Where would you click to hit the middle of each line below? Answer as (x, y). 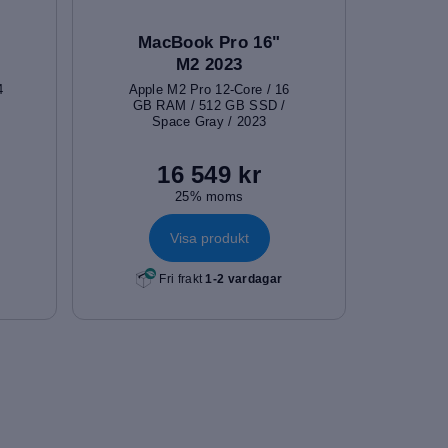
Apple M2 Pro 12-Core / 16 (209, 89)
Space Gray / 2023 (209, 121)
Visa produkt (209, 238)
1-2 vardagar (244, 279)
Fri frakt (181, 279)
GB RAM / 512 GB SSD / (209, 105)
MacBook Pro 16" (209, 42)
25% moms (209, 196)
